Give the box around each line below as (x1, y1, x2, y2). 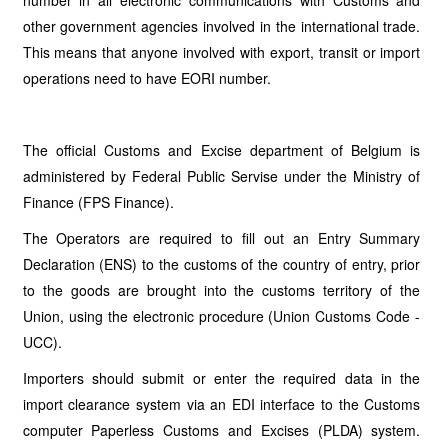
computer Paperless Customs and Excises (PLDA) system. (22, 420, 421, 440)
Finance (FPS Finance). (22, 192, 174, 212)
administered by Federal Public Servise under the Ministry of (22, 166, 421, 186)
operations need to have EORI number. (22, 68, 271, 88)
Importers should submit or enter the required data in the (22, 368, 421, 388)
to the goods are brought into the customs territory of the (22, 280, 421, 300)
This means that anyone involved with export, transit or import (22, 42, 421, 62)
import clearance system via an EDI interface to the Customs (22, 394, 421, 414)
